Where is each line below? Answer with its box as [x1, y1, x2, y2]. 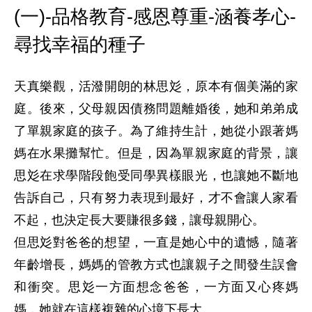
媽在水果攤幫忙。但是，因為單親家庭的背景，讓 [14, 146, 298, 161]
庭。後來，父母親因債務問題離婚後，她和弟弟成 [14, 101, 298, 116]
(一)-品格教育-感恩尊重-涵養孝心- [14, 6, 296, 27]
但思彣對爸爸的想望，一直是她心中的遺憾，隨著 [14, 235, 298, 250]
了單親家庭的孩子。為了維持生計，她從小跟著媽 [14, 123, 298, 139]
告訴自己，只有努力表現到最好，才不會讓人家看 [14, 190, 298, 205]
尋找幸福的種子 [14, 33, 146, 55]
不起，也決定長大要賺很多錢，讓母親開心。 [14, 212, 265, 228]
